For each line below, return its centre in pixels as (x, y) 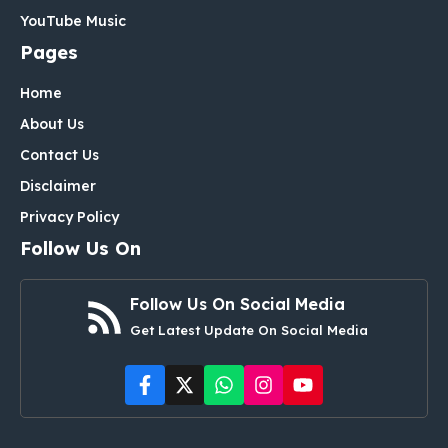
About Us (52, 124)
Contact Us (59, 155)
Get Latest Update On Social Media (249, 330)
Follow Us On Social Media (237, 304)
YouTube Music (73, 21)
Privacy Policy (69, 217)
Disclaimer (58, 186)
